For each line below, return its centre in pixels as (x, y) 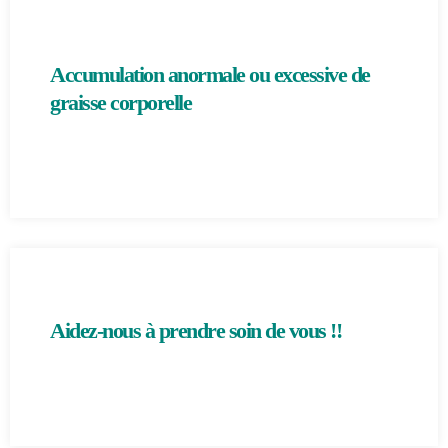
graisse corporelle (120, 102)
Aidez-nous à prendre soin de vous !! (195, 330)
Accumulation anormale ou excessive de (210, 74)
